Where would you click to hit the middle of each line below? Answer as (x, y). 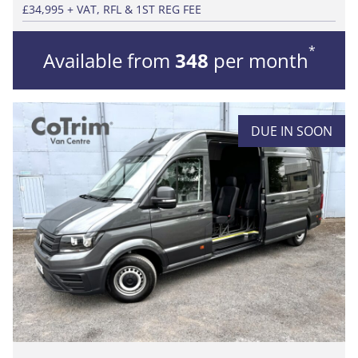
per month (258, 60)
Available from (109, 60)
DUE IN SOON (292, 131)
